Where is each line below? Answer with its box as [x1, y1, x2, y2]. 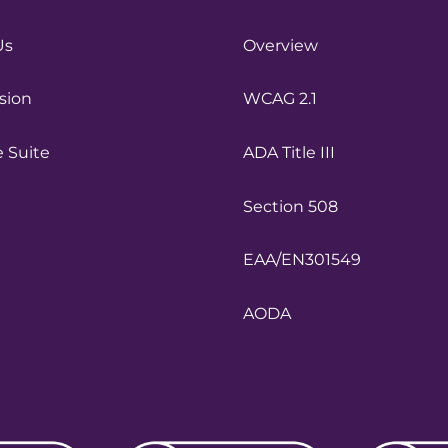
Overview [242, 35, 318, 55]
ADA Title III [242, 142, 335, 162]
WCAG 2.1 [242, 89, 317, 109]
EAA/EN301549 [242, 250, 361, 270]
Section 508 [242, 196, 338, 216]
